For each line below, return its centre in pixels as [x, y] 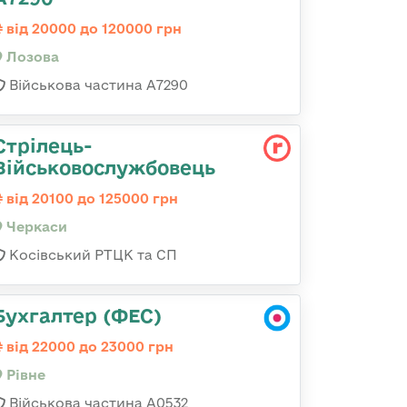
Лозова [31, 57]
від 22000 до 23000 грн [88, 347]
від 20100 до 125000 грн [90, 199]
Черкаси [35, 227]
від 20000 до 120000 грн [92, 29]
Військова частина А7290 [97, 85]
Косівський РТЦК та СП [91, 255]
